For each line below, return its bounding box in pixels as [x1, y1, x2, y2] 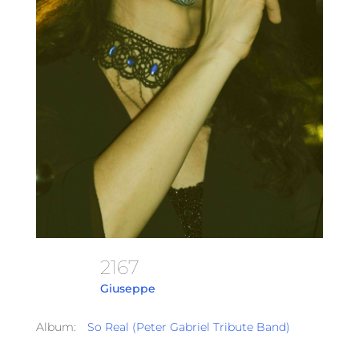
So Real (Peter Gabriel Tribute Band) [87, 319, 290, 334]
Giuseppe [99, 281, 155, 296]
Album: [35, 319, 76, 334]
